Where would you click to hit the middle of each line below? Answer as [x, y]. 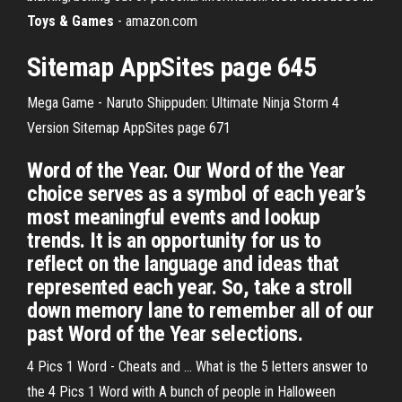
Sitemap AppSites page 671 [152, 128]
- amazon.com [156, 21]
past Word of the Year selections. [165, 334]
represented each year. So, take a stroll [190, 287]
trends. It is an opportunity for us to [174, 240]
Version [50, 128]
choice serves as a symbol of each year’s [197, 194]
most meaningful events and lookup [174, 217]
